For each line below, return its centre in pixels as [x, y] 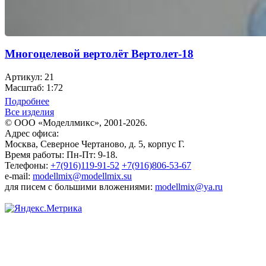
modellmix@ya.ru [189, 186]
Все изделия [29, 112]
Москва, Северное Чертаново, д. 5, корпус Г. [95, 144]
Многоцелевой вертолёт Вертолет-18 [99, 54]
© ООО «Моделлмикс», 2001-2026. [76, 122]
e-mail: [19, 176]
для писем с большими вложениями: [80, 186]
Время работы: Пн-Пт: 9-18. [61, 154]
